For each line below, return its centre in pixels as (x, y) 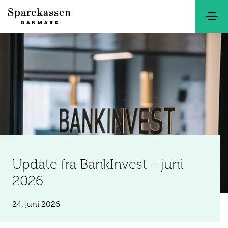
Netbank (179, 25)
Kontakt (147, 25)
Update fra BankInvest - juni (98, 164)
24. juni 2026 (36, 204)
